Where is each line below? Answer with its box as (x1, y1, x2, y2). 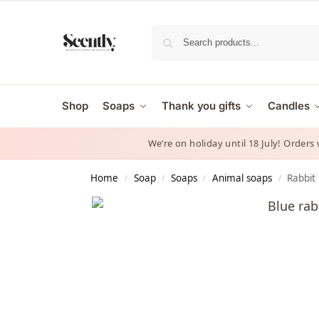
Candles (268, 99, 310, 113)
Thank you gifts (162, 99, 241, 113)
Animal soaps (212, 172, 273, 184)
